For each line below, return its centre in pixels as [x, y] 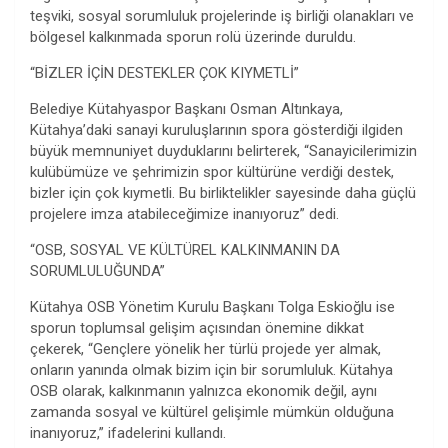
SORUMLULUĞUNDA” [97, 271]
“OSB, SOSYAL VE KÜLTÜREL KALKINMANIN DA [185, 250]
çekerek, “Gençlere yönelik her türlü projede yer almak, [205, 349]
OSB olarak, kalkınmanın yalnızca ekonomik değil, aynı [203, 391]
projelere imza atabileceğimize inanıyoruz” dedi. [184, 214]
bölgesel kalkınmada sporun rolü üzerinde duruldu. [193, 37]
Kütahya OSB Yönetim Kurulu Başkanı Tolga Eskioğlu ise [212, 307]
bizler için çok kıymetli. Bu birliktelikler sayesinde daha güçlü [223, 193]
